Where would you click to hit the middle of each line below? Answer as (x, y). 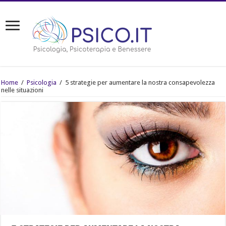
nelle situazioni (22, 90)
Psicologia (42, 82)
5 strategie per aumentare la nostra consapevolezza (140, 82)
